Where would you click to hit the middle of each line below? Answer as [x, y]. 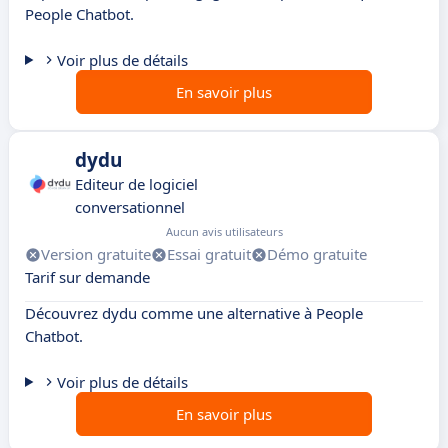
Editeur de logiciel [136, 184]
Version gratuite [96, 254]
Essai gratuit [209, 254]
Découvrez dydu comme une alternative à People [194, 313]
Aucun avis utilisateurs [224, 232]
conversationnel [130, 207]
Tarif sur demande [87, 277]
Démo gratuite [317, 254]
